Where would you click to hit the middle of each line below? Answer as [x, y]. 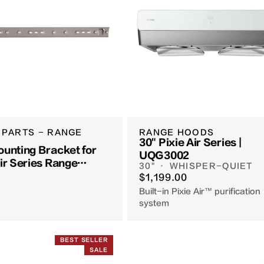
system [154, 203]
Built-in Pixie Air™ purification [200, 192]
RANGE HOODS [177, 133]
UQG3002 [164, 156]
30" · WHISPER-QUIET [196, 166]
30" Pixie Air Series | [190, 143]
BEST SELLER [84, 240]
